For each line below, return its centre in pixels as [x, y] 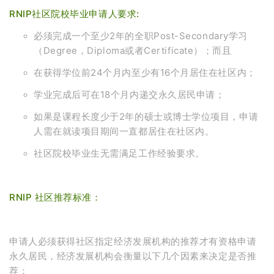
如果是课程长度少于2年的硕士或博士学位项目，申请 [146, 116]
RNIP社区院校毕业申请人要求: [74, 13]
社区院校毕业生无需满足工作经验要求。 [119, 153]
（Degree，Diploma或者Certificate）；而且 [133, 50]
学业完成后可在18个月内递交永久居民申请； [129, 94]
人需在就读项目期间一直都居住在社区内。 [124, 131]
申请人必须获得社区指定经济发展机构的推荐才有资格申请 [133, 241]
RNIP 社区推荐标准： [55, 197]
